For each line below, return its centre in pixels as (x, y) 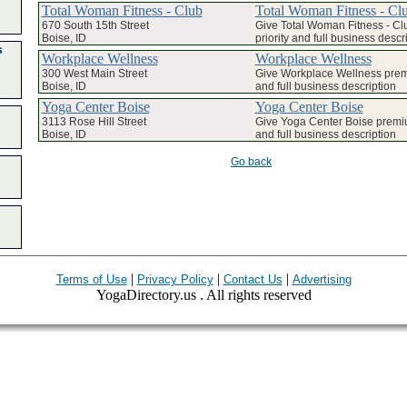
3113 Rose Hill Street (94, 121)
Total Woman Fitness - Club (122, 10)
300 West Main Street (94, 73)
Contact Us (253, 279)
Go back (251, 161)
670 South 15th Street (95, 25)
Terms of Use (91, 279)
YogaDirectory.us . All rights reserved (203, 295)
